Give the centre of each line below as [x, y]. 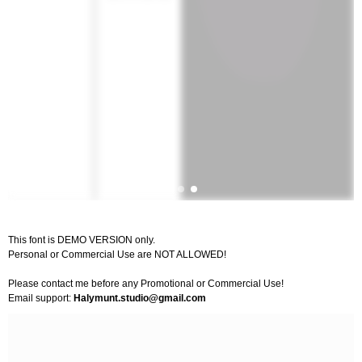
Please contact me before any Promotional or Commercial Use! [146, 283]
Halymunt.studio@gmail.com [140, 298]
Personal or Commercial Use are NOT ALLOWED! [117, 254]
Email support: [41, 298]
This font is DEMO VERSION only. [82, 240]
